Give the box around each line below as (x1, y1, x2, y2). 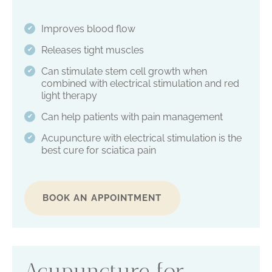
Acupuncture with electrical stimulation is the (41, 132, 242, 144)
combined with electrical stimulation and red (41, 78, 239, 90)
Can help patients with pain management (41, 111, 223, 123)
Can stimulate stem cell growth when (41, 66, 207, 78)
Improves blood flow (41, 23, 135, 35)
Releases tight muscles (41, 44, 144, 56)
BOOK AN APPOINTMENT (42, 192, 162, 204)
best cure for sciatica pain (41, 144, 156, 157)
